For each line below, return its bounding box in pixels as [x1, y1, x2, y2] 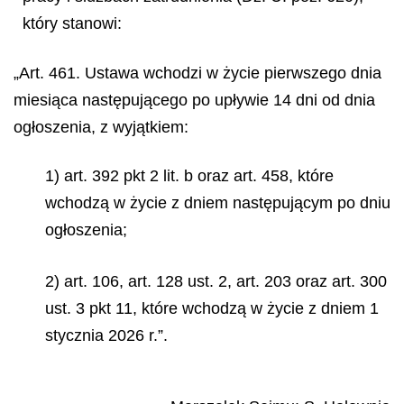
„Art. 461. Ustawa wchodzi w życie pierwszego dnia [14, 63, 381, 82]
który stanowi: [23, 14, 122, 32]
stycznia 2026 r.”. [45, 326, 168, 344]
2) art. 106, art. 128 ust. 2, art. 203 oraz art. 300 [45, 271, 387, 290]
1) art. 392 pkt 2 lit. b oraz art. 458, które [45, 167, 334, 185]
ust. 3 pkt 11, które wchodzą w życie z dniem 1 [45, 298, 379, 317]
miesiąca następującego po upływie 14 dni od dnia [14, 90, 375, 109]
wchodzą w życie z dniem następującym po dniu [45, 194, 390, 212]
